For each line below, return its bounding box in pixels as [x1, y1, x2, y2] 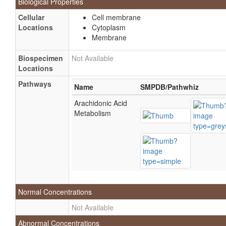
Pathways [18, 79, 51, 89]
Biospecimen [18, 53, 63, 63]
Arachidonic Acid [74, 98, 127, 108]
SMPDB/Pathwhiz [140, 82, 199, 92]
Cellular [18, 12, 44, 22]
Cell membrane [92, 12, 141, 22]
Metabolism [74, 108, 111, 118]
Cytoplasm [92, 22, 126, 32]
